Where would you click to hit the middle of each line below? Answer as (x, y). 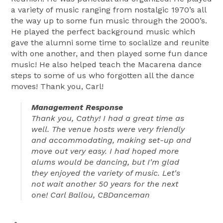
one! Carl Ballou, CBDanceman (91, 195)
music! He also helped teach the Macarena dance (106, 64)
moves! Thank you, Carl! (57, 86)
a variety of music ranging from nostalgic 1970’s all (109, 9)
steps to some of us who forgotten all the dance (103, 75)
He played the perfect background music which (103, 31)
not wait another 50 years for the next (105, 184)
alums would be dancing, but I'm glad (105, 162)
